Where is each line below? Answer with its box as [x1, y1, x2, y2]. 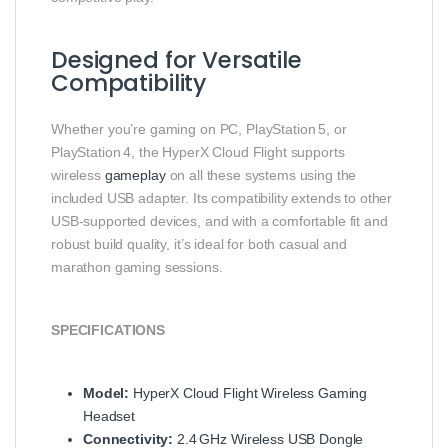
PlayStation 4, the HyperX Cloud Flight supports [51, 143, 345, 160]
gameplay [104, 166, 166, 183]
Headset [83, 407, 136, 424]
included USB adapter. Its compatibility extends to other [51, 189, 393, 206]
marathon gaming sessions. [51, 258, 223, 275]
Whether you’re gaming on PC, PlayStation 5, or [51, 120, 347, 137]
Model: [83, 384, 130, 401]
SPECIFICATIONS [51, 321, 166, 338]
